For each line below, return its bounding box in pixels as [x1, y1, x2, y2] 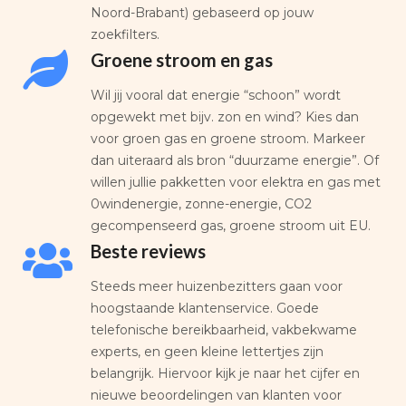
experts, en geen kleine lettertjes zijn [91, 343, 324, 360]
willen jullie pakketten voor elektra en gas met [91, 173, 381, 190]
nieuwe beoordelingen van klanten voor [91, 386, 342, 403]
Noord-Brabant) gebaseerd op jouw [91, 4, 314, 21]
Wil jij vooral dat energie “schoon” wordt [91, 86, 341, 103]
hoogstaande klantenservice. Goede [91, 299, 319, 316]
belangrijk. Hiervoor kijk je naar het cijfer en [91, 364, 360, 382]
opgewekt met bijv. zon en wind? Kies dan [91, 108, 359, 125]
